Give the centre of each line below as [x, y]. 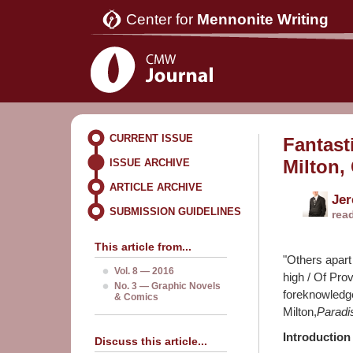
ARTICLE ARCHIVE [156, 187]
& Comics [136, 297]
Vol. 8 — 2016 [144, 271]
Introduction [317, 337]
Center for [162, 19]
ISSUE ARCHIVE [150, 163]
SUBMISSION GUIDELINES [175, 212]
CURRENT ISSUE [151, 138]
